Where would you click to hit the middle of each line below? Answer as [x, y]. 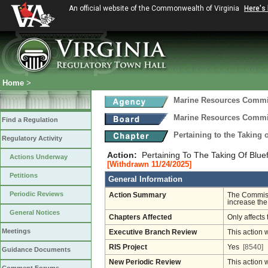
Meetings [16, 231]
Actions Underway [39, 157]
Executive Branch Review [153, 232]
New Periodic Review [145, 262]
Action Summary [138, 195]
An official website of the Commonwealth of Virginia [155, 8]
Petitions [24, 175]
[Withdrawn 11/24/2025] [149, 164]
